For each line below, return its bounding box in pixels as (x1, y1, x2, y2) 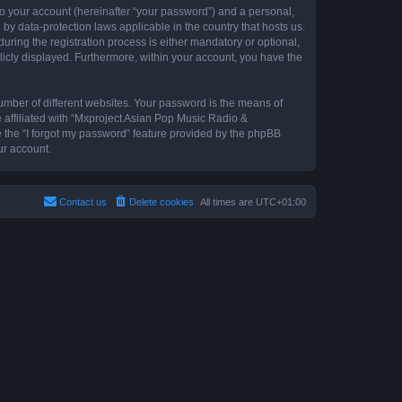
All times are (200, 196, 256, 207)
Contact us (59, 196, 107, 207)
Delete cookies (129, 196, 194, 207)
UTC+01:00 (256, 196, 306, 207)
